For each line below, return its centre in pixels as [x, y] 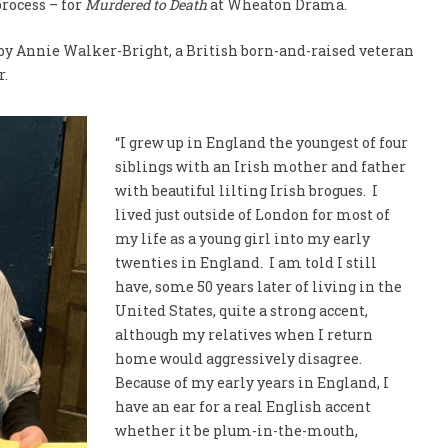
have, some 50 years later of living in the [258, 286]
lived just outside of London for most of [252, 214]
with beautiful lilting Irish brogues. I [246, 190]
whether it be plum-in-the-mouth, [236, 430]
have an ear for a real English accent [242, 406]
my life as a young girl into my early [242, 238]
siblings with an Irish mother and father [260, 166]
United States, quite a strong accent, [241, 310]
